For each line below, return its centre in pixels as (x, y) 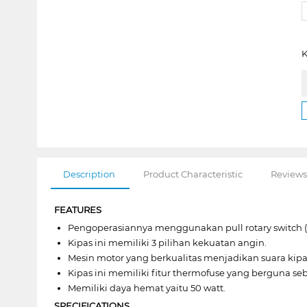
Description (89, 174)
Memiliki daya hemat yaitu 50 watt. (146, 287)
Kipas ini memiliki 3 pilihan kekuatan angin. (167, 242)
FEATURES (77, 209)
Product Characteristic (193, 174)
